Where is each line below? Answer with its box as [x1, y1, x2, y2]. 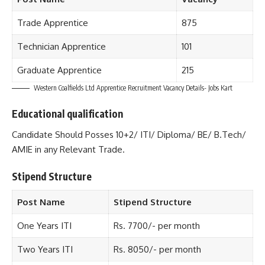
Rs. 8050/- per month [113, 243, 201, 255]
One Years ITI [17, 219, 72, 231]
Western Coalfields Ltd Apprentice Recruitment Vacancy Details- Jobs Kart [34, 83, 232, 92]
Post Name [17, 196, 65, 208]
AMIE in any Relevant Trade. [12, 143, 125, 155]
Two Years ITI [17, 243, 73, 255]
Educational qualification [12, 107, 123, 120]
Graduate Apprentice [17, 64, 102, 76]
